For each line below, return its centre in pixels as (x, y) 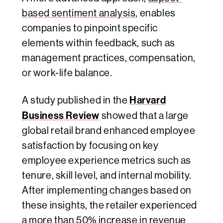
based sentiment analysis (79, 13)
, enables (156, 13)
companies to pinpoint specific (90, 28)
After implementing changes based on (107, 191)
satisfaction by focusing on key (90, 146)
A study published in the (76, 101)
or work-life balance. (67, 73)
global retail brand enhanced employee (109, 131)
